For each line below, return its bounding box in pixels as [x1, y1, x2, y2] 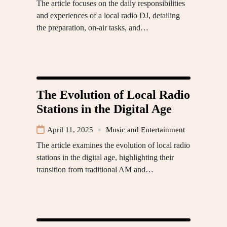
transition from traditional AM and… [36, 165, 154, 174]
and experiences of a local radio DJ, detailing [36, 11, 180, 20]
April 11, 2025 [47, 126, 93, 134]
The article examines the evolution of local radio [36, 141, 190, 150]
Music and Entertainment [106, 126, 185, 134]
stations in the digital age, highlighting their [36, 153, 174, 162]
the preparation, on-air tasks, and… [36, 23, 148, 32]
